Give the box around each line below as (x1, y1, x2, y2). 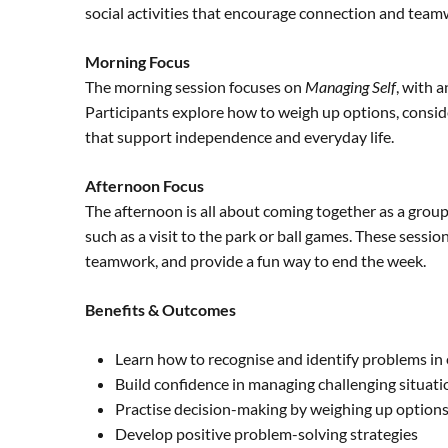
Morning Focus (85, 52, 190, 71)
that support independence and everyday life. (85, 127, 394, 146)
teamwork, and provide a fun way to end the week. (85, 251, 426, 270)
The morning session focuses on (85, 77, 305, 96)
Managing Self (305, 77, 396, 96)
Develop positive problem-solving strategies (115, 424, 418, 443)
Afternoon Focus (85, 176, 204, 195)
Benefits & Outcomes (85, 300, 236, 319)
